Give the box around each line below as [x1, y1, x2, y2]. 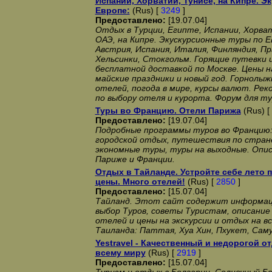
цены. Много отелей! [95, 177, 185, 186]
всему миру [95, 248, 146, 257]
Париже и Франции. [95, 154, 175, 164]
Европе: [95, 5, 130, 15]
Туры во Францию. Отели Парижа [95, 106, 241, 115]
